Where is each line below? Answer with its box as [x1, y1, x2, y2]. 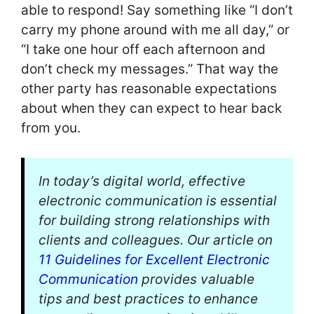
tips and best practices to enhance [39, 291, 258, 308]
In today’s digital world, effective [39, 173, 245, 190]
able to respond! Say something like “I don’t [21, 1, 293, 18]
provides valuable [138, 271, 254, 288]
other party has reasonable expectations [21, 80, 277, 97]
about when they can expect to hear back [21, 100, 282, 116]
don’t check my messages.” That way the [21, 60, 278, 77]
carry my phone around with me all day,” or [21, 21, 289, 38]
